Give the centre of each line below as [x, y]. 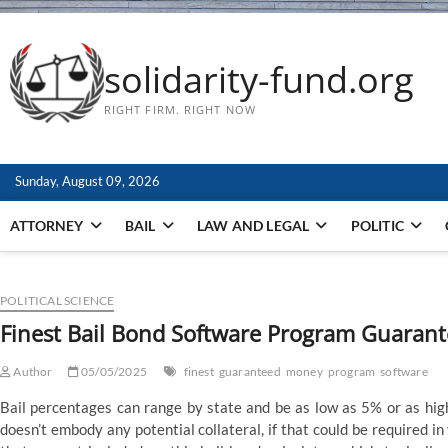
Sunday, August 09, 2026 [87, 181]
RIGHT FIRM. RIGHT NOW [179, 110]
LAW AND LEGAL [253, 226]
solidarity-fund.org [258, 80]
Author [32, 372]
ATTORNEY [47, 226]
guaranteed [249, 372]
